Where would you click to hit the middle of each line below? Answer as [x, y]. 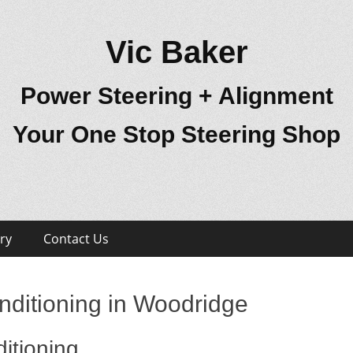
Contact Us [76, 239]
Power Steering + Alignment [176, 96]
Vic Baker [176, 52]
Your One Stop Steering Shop [176, 134]
